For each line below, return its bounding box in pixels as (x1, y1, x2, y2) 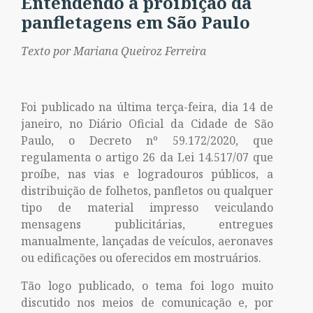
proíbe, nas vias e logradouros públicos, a (21, 166, 274, 182)
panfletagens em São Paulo (21, 10, 250, 34)
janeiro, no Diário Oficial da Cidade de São (21, 116, 274, 131)
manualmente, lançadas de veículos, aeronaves (21, 233, 274, 249)
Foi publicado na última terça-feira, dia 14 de (21, 99, 274, 115)
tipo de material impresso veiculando (21, 200, 274, 215)
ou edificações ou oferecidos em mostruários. (21, 250, 261, 265)
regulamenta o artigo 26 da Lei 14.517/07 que (21, 150, 274, 165)
